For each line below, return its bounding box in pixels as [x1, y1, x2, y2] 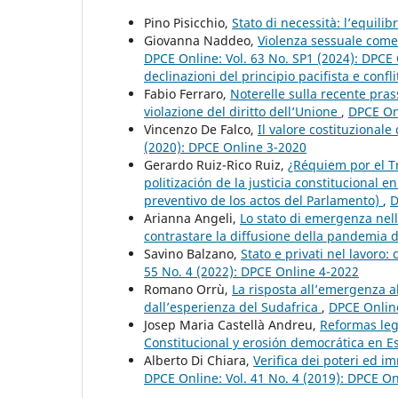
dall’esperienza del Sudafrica [144, 298, 322, 316]
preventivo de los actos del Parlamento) [144, 192, 383, 210]
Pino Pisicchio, [144, 14, 232, 32]
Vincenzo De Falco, [144, 121, 258, 139]
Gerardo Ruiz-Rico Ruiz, [144, 156, 288, 174]
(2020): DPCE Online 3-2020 [144, 139, 306, 156]
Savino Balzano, [144, 245, 241, 263]
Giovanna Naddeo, [144, 32, 258, 50]
